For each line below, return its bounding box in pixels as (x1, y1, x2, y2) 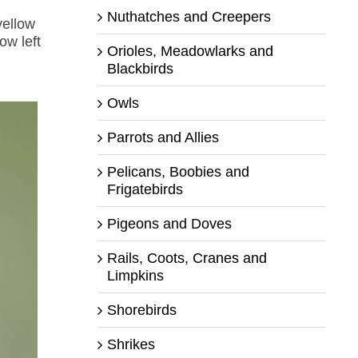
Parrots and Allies (106, 129, 219, 145)
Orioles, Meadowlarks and (106, 42, 273, 59)
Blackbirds (106, 60, 173, 77)
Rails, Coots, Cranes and (106, 249, 267, 266)
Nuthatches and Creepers (106, 8, 271, 25)
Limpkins (106, 267, 164, 284)
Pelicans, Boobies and (106, 163, 249, 180)
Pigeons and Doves (106, 215, 232, 232)
